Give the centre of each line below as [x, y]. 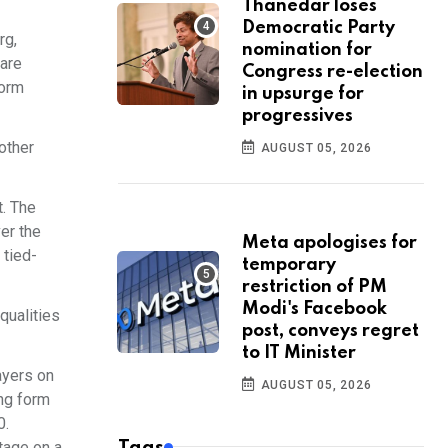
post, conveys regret [330, 331]
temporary [289, 265]
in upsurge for [303, 94]
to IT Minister [299, 353]
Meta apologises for [329, 243]
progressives [297, 116]
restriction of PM [314, 287]
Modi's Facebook [314, 309]
